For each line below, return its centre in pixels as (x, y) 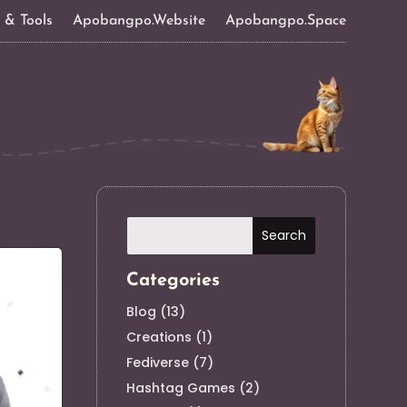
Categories (173, 280)
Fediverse (157, 362)
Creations (159, 337)
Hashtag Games (180, 387)
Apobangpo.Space (285, 21)
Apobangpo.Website (139, 21)
